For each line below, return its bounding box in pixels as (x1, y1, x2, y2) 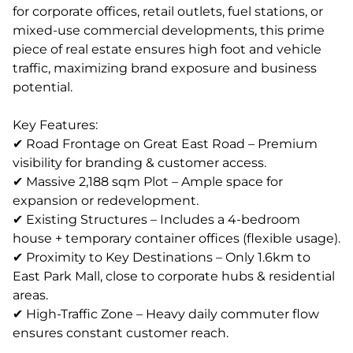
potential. (13, 80, 72, 95)
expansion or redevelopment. (13, 193, 199, 208)
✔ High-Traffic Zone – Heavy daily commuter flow (13, 307, 319, 321)
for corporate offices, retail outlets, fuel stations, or (13, 4, 323, 19)
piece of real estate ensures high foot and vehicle (13, 42, 321, 57)
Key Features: (13, 117, 98, 132)
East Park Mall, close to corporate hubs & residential (13, 269, 335, 284)
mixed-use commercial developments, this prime (13, 23, 325, 38)
